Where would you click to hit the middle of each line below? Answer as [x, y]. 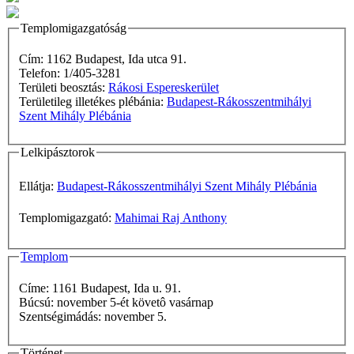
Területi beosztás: [64, 88]
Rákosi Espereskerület [164, 88]
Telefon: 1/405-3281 [70, 73]
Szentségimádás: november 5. [136, 316]
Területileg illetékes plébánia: [93, 102]
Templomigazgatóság [73, 28]
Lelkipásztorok [58, 153]
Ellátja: [38, 186]
